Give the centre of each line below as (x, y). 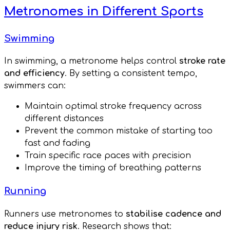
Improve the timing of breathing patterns (113, 168)
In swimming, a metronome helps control (92, 61)
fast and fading (57, 143)
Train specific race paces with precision (108, 156)
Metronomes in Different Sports (104, 11)
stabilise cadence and (174, 214)
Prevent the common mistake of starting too (119, 131)
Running (25, 191)
